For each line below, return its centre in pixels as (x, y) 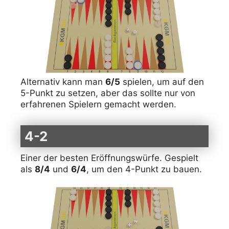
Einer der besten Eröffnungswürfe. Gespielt (109, 158)
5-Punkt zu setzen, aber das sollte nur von (108, 93)
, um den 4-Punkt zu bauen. (144, 169)
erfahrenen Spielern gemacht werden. (98, 104)
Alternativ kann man (63, 82)
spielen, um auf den (162, 82)
